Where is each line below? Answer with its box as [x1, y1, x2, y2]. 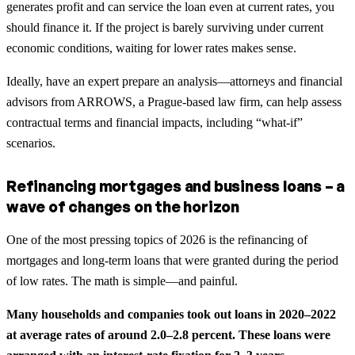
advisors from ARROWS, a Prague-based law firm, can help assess [6, 94, 342, 109]
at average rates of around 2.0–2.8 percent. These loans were [6, 327, 330, 342]
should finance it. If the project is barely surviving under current [6, 20, 323, 34]
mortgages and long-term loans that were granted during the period [6, 253, 338, 267]
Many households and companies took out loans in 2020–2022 [6, 307, 336, 321]
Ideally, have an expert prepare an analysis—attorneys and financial [6, 74, 342, 88]
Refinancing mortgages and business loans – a [6, 176, 345, 196]
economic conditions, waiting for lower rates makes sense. [6, 40, 296, 55]
